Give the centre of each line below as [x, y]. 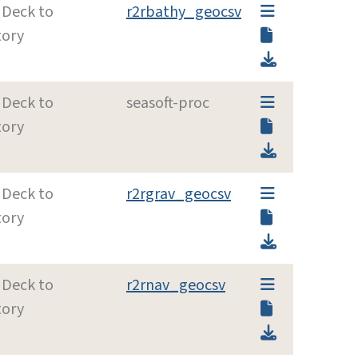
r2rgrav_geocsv [179, 194]
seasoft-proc [168, 103]
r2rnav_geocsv [176, 285]
